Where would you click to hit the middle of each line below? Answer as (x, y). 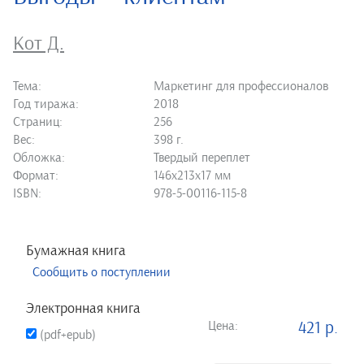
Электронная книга (83, 309)
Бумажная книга (76, 251)
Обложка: (39, 158)
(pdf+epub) (66, 334)
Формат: (36, 176)
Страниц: (38, 122)
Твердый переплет (202, 158)
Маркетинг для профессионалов (241, 87)
